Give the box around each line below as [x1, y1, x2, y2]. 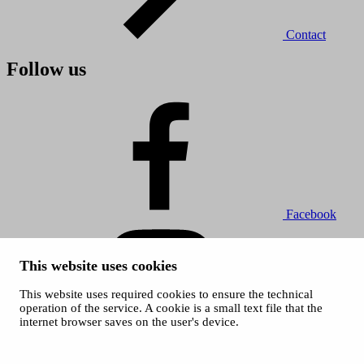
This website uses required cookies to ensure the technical [19, 288, 313, 301]
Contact [286, 28, 326, 42]
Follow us [6, 58, 86, 80]
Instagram [286, 332, 336, 347]
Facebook [286, 207, 336, 222]
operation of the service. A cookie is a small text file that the [19, 301, 323, 314]
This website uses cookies [19, 258, 177, 274]
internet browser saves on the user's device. [19, 315, 239, 328]
